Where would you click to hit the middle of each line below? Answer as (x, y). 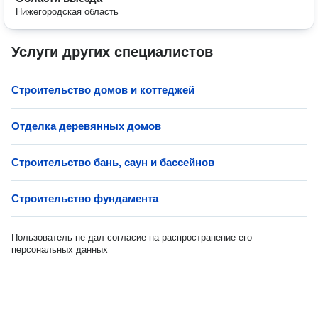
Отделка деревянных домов (86, 126)
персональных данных (60, 250)
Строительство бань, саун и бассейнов (113, 162)
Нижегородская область (67, 12)
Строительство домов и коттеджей (103, 90)
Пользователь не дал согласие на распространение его (132, 237)
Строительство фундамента (85, 198)
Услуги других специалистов (112, 52)
